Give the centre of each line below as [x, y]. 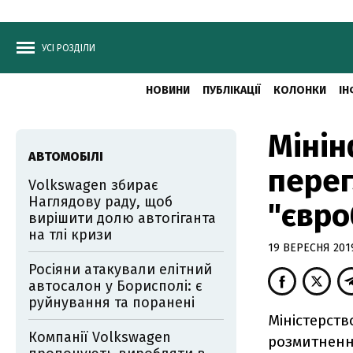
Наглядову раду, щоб [100, 202]
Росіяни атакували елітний [120, 269]
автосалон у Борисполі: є [115, 286]
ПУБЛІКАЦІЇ [231, 90]
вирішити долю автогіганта [122, 218]
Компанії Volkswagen [100, 337]
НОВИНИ [167, 90]
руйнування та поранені [111, 303]
